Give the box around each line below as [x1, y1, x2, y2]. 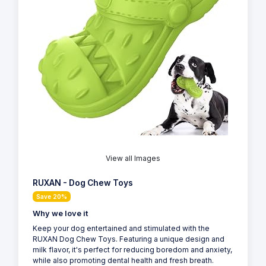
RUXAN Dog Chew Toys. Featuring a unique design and [33, 234, 224, 243]
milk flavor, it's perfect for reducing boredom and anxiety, [33, 245, 232, 254]
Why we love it [33, 208, 88, 218]
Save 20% [36, 192, 67, 200]
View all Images [106, 153, 160, 163]
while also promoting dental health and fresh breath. [33, 255, 214, 265]
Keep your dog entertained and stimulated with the [33, 223, 210, 233]
